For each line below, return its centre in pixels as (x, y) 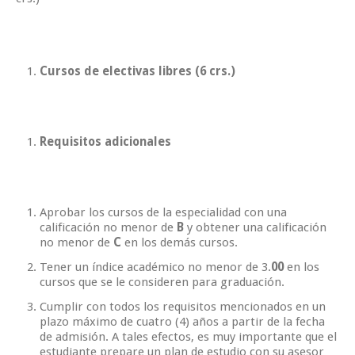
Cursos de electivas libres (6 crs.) (137, 71)
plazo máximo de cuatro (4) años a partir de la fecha (182, 321)
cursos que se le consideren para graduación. (162, 282)
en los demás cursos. (181, 242)
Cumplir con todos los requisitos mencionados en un (183, 306)
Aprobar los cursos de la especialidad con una (163, 212)
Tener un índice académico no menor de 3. (155, 267)
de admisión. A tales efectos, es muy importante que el (188, 336)
